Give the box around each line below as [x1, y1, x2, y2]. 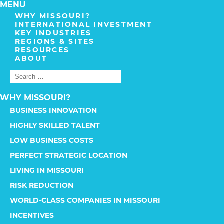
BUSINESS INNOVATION [10, 106, 97, 115]
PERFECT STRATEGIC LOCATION [10, 151, 127, 160]
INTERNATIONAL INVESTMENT [15, 20, 152, 29]
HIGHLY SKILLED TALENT [10, 121, 100, 130]
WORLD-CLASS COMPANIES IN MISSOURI [10, 196, 160, 205]
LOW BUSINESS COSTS [10, 136, 93, 145]
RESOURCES [15, 45, 70, 54]
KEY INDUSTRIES [15, 28, 92, 37]
